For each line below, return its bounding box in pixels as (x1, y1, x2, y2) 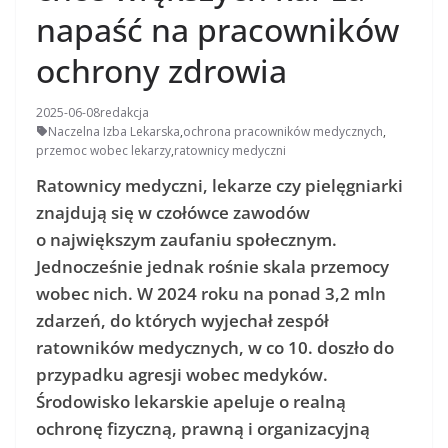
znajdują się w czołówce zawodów (36, 200, 310, 224)
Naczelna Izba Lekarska (48, 122, 180, 140)
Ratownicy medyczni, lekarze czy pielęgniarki (36, 173, 403, 197)
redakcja (100, 103, 149, 121)
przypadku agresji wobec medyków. (36, 362, 328, 386)
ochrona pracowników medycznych (183, 122, 383, 140)
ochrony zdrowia (36, 48, 287, 92)
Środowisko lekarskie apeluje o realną (36, 389, 346, 413)
